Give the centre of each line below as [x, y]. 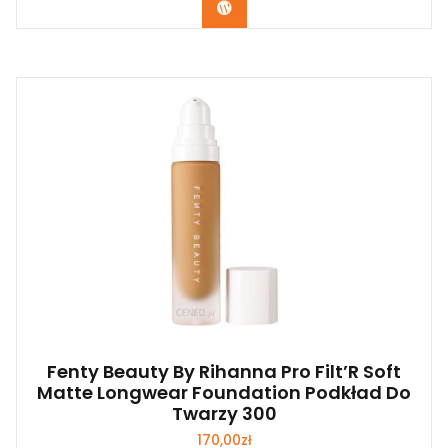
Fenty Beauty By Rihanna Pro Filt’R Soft [224, 372]
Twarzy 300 [224, 414]
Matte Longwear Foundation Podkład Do [224, 393]
